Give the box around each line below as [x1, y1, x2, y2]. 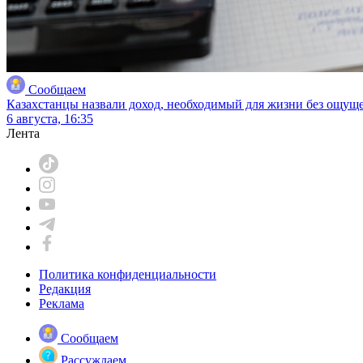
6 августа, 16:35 [6, 111, 93, 126]
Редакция [39, 281, 91, 296]
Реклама [39, 296, 84, 310]
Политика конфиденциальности [39, 267, 216, 281]
